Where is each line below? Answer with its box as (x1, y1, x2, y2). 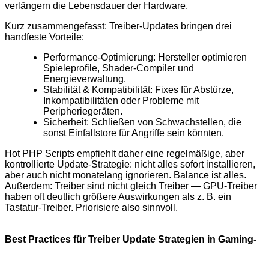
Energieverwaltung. (43, 74, 126, 85)
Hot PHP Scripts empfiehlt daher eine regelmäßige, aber (5, 148, 244, 159)
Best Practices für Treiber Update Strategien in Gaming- (5, 234, 256, 245)
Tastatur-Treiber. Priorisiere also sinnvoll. (5, 202, 178, 213)
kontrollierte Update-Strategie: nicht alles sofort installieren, (5, 159, 255, 170)
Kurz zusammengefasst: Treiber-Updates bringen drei (5, 21, 232, 32)
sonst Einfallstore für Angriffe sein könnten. (43, 128, 224, 139)
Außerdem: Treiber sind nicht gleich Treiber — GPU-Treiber (5, 181, 257, 192)
